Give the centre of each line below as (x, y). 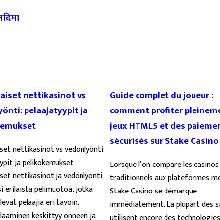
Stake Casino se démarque (153, 191)
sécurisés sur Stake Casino (164, 141)
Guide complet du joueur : (162, 95)
